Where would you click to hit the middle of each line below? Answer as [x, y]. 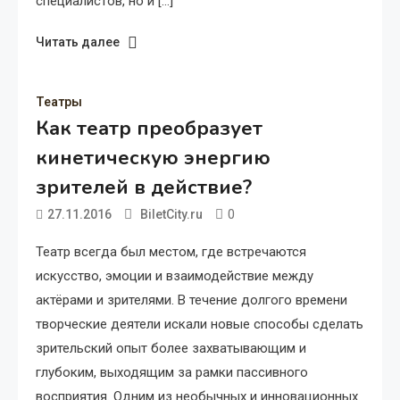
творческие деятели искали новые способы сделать [200, 324]
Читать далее [78, 42]
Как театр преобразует [149, 128]
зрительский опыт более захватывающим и [171, 348]
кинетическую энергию [153, 158]
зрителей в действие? [144, 187]
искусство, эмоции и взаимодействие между [175, 275]
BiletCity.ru [171, 214]
